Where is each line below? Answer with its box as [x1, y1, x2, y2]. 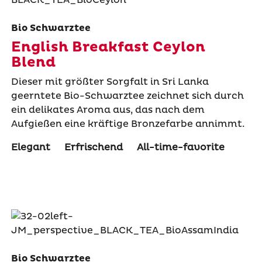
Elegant [11, 141, 50, 153]
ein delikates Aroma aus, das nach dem [11, 104, 205, 116]
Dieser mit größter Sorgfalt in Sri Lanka [11, 75, 209, 88]
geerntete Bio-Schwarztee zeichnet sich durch [11, 89, 244, 102]
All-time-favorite [136, 141, 225, 153]
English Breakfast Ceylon [11, 38, 205, 56]
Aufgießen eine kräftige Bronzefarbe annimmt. [11, 118, 244, 130]
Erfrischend [64, 141, 123, 153]
